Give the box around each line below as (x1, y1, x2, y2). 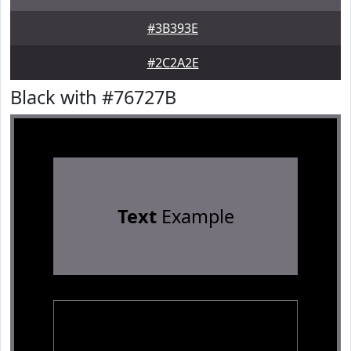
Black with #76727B (10, 85, 176, 110)
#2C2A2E (147, 54, 199, 71)
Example (156, 204, 234, 229)
